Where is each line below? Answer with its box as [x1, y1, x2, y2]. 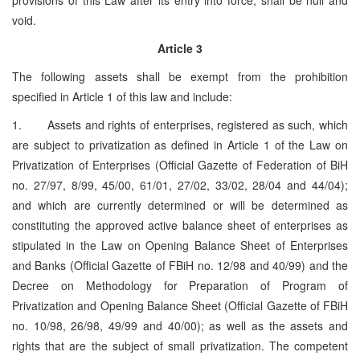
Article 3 [157, 39, 202, 56]
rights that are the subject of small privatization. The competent [12, 337, 348, 354]
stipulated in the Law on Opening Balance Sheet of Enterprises [12, 236, 348, 253]
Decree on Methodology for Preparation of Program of [12, 276, 348, 293]
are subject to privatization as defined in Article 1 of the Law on [12, 136, 348, 153]
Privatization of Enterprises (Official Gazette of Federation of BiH [12, 156, 348, 173]
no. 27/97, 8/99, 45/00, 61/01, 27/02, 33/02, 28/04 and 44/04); [12, 176, 348, 193]
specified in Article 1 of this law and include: [12, 88, 232, 104]
